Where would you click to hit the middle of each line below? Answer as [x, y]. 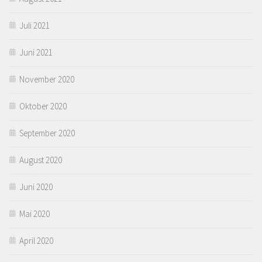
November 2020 [47, 79]
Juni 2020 [36, 187]
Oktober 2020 [43, 106]
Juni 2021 [36, 52]
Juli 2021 [35, 25]
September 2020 [47, 133]
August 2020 [41, 160]
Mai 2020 [35, 213]
